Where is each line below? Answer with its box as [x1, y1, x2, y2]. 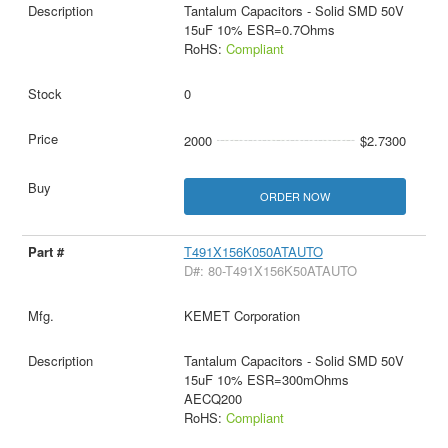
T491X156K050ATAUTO [183, 241, 323, 261]
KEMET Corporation [183, 305, 300, 325]
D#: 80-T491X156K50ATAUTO [183, 260, 357, 280]
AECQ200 [183, 388, 242, 408]
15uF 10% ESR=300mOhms [183, 369, 349, 389]
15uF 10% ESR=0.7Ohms [183, 19, 335, 39]
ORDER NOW [259, 187, 330, 204]
